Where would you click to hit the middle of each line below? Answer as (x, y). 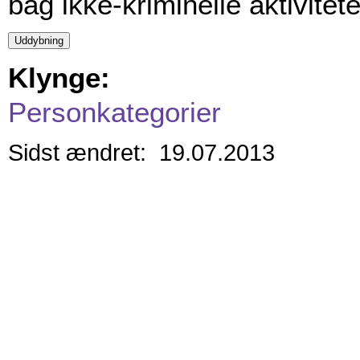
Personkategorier (115, 112)
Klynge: (59, 78)
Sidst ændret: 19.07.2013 (141, 152)
